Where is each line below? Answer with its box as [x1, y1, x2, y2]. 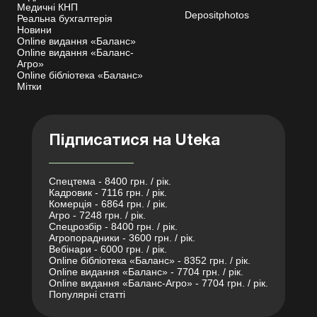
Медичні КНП [17, 1, 78, 13]
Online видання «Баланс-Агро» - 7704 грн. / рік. [49, 277, 268, 289]
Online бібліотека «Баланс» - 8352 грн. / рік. [49, 255, 250, 267]
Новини [17, 24, 52, 36]
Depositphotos [185, 9, 249, 21]
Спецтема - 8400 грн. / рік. [49, 175, 171, 188]
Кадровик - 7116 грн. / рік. [49, 187, 167, 199]
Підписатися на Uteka [49, 134, 220, 149]
